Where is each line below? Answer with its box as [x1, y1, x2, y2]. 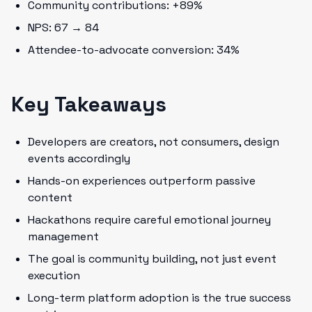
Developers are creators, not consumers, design [28, 134, 279, 149]
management [28, 229, 99, 244]
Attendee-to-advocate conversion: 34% [28, 42, 240, 57]
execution [28, 268, 80, 283]
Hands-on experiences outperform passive [28, 173, 256, 188]
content [28, 190, 72, 205]
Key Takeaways [11, 91, 166, 118]
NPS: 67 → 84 [28, 20, 99, 35]
